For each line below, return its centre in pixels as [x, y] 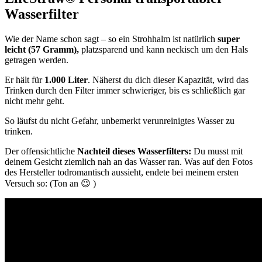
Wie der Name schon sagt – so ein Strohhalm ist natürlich [111, 39]
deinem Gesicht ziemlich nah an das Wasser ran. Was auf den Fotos [129, 162]
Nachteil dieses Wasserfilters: [134, 151]
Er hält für [25, 80]
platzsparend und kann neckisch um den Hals [163, 50]
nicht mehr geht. [35, 101]
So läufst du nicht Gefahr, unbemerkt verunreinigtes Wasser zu [120, 121]
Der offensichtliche [41, 151]
